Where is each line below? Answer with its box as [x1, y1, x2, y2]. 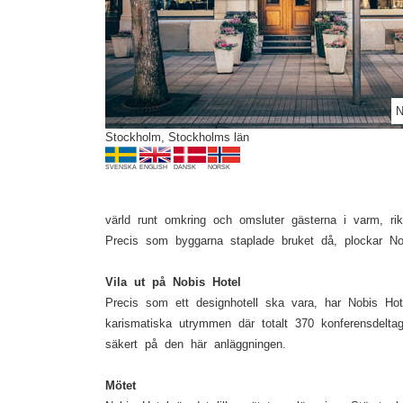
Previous [80, 4, 125, 15]
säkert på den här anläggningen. [105, 337, 286, 351]
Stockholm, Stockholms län [105, 130, 249, 144]
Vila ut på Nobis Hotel [105, 275, 241, 289]
